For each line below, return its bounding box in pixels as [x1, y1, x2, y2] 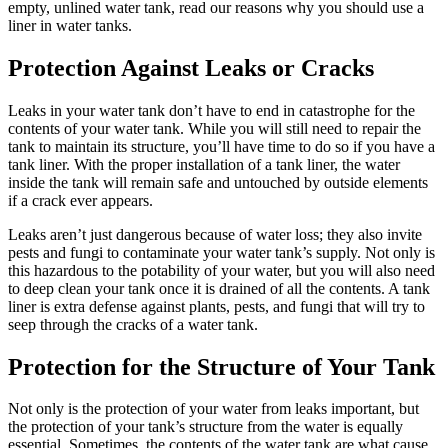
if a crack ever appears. [8, 191, 153, 209]
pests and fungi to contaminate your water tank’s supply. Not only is [8, 243, 435, 261]
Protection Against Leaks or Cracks [8, 54, 374, 81]
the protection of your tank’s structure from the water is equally [8, 418, 403, 436]
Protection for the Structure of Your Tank [8, 353, 435, 380]
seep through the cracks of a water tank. [8, 315, 258, 333]
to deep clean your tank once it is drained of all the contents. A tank [8, 279, 430, 297]
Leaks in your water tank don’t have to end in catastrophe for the [8, 101, 415, 119]
